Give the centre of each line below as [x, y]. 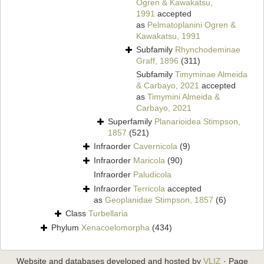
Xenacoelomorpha [115, 228]
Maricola [149, 161]
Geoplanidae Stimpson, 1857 [159, 200]
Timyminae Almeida [211, 75]
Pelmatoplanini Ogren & [192, 25]
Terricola [149, 189]
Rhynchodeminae [208, 50]
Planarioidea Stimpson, [197, 122]
